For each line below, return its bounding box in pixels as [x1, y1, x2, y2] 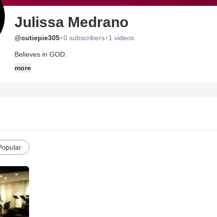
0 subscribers [63, 34, 105, 42]
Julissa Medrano [15, 14, 128, 30]
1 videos [108, 34, 134, 42]
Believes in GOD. [15, 50, 67, 58]
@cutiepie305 [15, 34, 60, 42]
